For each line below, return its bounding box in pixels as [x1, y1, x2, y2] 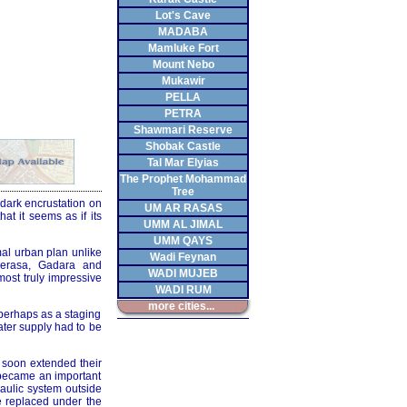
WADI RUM [154, 283, 212, 296]
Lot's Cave [155, 9, 211, 22]
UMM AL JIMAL [144, 218, 223, 231]
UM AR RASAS [144, 202, 223, 214]
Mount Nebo [152, 58, 214, 71]
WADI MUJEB [148, 267, 218, 280]
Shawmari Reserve [134, 124, 233, 136]
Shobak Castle [145, 140, 221, 153]
